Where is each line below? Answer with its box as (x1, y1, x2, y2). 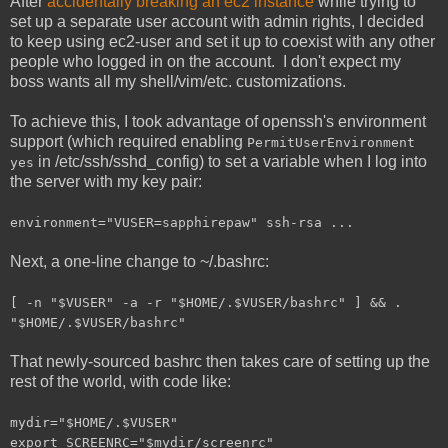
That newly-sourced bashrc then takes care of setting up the (10, 353, 430, 371)
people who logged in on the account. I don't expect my (10, 53, 401, 71)
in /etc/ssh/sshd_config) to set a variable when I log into (34, 153, 427, 171)
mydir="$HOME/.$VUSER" (10, 415, 178, 431)
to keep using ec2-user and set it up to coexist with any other (10, 33, 435, 51)
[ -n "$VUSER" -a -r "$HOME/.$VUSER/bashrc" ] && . (10, 295, 402, 311)
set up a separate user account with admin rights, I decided (10, 13, 424, 31)
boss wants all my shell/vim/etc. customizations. (10, 73, 346, 91)
